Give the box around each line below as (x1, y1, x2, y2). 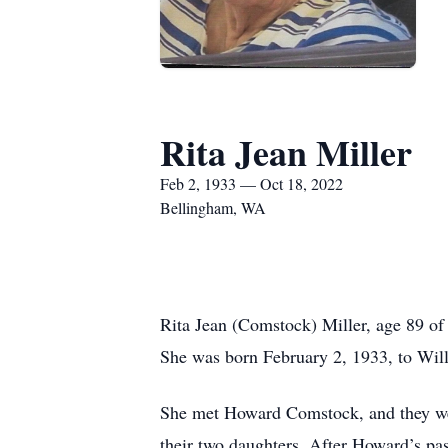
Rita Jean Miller (160, 126, 412, 178)
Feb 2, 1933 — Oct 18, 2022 (160, 173, 343, 194)
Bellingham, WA (160, 197, 266, 218)
